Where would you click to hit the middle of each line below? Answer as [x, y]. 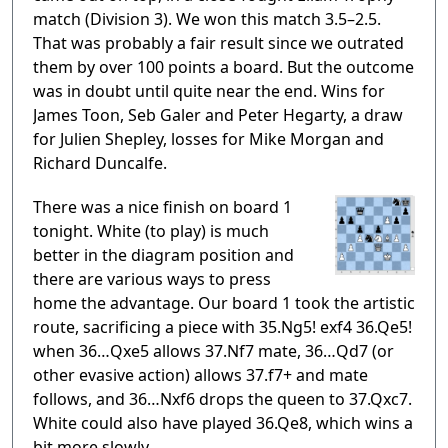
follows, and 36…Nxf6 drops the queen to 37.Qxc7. [222, 399]
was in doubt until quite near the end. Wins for [209, 91]
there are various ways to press [152, 279]
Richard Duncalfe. [100, 163]
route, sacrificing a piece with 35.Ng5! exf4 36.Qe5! [222, 327]
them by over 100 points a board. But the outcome [223, 67]
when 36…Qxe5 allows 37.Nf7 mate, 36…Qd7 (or [213, 351]
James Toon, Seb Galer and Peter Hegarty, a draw [218, 115]
